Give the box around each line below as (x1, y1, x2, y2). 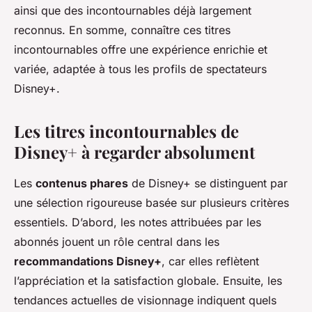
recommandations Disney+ (14, 254, 162, 269)
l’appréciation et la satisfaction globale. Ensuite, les (14, 274, 282, 288)
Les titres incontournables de (14, 120, 239, 143)
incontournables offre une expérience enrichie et (14, 42, 267, 57)
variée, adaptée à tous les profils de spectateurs (14, 62, 267, 77)
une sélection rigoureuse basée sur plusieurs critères (14, 196, 289, 210)
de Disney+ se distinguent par (128, 176, 288, 191)
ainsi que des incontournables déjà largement (14, 3, 251, 18)
